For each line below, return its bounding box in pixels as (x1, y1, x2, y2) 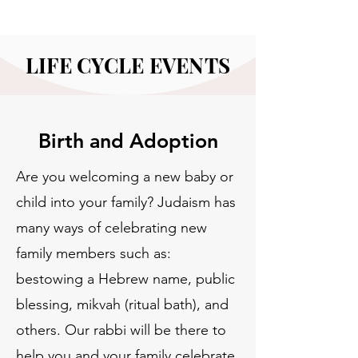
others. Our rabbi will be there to (16, 321, 226, 339)
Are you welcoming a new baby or (16, 168, 233, 185)
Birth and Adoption (38, 129, 218, 153)
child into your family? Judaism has (16, 193, 236, 211)
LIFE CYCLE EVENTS (25, 51, 231, 79)
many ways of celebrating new (16, 219, 207, 237)
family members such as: (16, 245, 171, 262)
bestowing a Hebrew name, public (16, 270, 235, 288)
